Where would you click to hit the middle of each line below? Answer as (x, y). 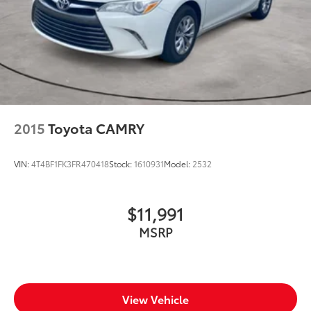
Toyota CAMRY (96, 127)
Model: (178, 163)
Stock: (121, 163)
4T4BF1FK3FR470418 (70, 163)
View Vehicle (155, 299)
